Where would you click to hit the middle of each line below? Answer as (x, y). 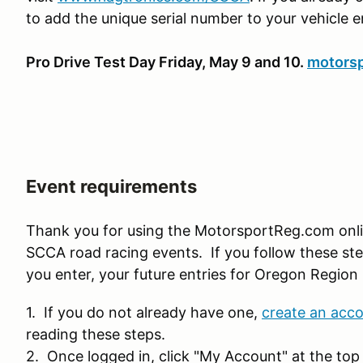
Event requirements (111, 186)
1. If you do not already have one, (144, 312)
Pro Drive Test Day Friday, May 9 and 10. (167, 62)
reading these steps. (96, 334)
